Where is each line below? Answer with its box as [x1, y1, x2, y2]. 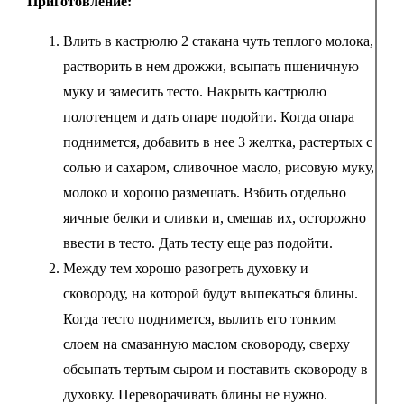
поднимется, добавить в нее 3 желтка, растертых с [62, 133, 372, 150]
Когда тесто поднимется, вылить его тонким [62, 310, 336, 326]
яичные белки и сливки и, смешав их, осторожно [62, 209, 366, 225]
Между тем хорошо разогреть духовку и [62, 260, 308, 276]
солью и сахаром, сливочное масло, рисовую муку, [62, 159, 374, 175]
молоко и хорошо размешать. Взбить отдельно [62, 184, 346, 200]
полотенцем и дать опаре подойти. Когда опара [62, 108, 354, 124]
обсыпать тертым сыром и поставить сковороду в [62, 361, 368, 377]
